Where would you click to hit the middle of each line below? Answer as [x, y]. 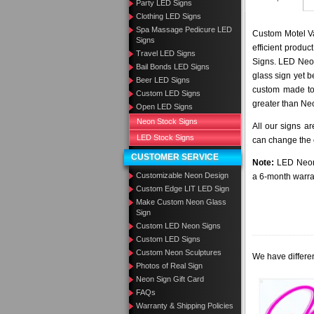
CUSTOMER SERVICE [175, 157]
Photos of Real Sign [169, 266]
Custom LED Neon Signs [178, 226]
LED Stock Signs [165, 137]
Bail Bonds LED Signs [173, 67]
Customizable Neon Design [182, 175]
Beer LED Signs [163, 80]
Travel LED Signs [166, 53]
